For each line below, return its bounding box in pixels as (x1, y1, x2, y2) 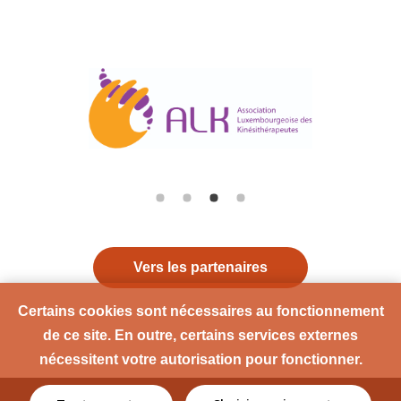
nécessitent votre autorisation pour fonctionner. (38, 352, 363, 367)
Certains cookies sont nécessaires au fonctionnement (17, 303, 384, 319)
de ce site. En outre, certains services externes (43, 328, 358, 343)
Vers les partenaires (133, 259, 268, 275)
